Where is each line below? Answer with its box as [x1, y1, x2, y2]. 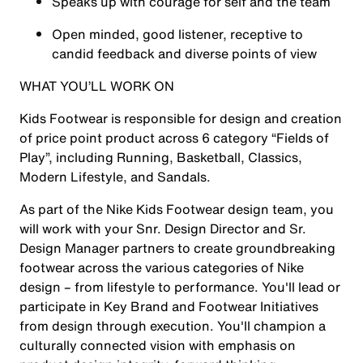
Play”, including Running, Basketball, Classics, [19, 147, 302, 167]
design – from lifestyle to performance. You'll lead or [19, 277, 340, 297]
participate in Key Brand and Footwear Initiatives [19, 297, 318, 316]
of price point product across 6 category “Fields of [19, 128, 329, 147]
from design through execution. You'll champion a [19, 316, 326, 335]
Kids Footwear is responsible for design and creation [19, 109, 342, 128]
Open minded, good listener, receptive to [52, 24, 303, 44]
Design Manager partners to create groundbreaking [19, 238, 335, 258]
